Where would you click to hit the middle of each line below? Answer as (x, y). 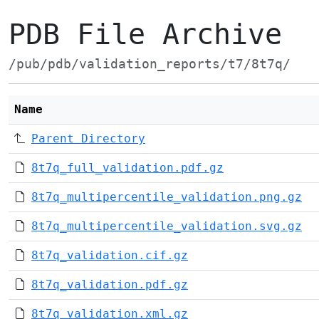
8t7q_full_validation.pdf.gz (127, 168)
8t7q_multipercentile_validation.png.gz (167, 197)
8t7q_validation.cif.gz (110, 255)
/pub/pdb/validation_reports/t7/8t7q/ (150, 64)
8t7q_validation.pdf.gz (110, 284)
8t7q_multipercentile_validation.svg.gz (167, 226)
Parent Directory (88, 138)
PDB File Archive (145, 34)
